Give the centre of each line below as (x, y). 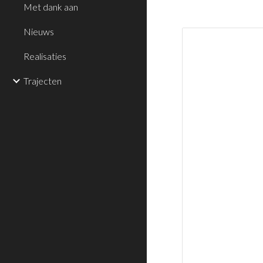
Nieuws (39, 31)
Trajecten (43, 81)
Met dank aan (51, 7)
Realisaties (45, 56)
